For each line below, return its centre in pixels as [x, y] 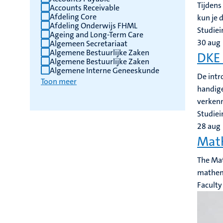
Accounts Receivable [85, 8]
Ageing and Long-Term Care [97, 35]
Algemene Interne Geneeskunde [105, 70]
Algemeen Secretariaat [89, 44]
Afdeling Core [73, 17]
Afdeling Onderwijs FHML [94, 26]
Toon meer [59, 81]
